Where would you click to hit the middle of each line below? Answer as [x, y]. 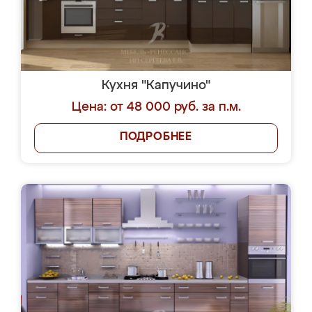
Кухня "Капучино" [156, 86]
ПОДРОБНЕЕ [156, 137]
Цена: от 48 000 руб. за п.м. [156, 107]
